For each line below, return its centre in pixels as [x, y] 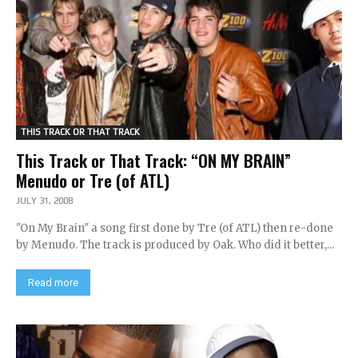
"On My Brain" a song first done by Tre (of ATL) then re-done [175, 228]
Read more [53, 282]
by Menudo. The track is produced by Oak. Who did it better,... [175, 245]
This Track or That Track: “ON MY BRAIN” [153, 160]
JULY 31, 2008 [44, 201]
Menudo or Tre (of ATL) [93, 180]
